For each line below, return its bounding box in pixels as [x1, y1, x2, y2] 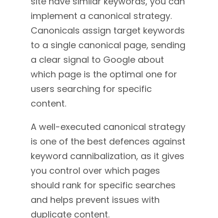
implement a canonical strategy [30, 10, 170, 22]
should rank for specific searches [30, 179, 176, 191]
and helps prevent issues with [30, 194, 160, 206]
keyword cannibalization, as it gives [30, 150, 184, 162]
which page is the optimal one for [30, 68, 177, 80]
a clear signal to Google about [30, 54, 164, 66]
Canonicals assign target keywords [30, 24, 185, 36]
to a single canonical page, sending [30, 39, 185, 51]
